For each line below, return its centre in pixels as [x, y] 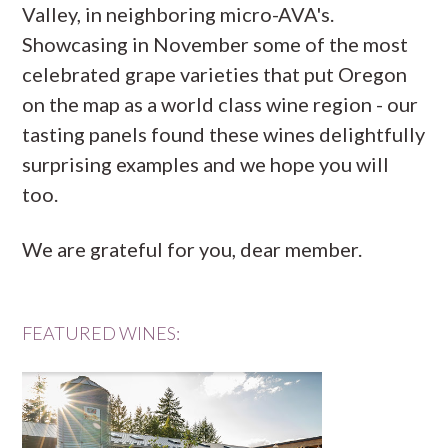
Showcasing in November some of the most [215, 44]
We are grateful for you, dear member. [192, 249]
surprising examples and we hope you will [206, 164]
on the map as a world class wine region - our [220, 104]
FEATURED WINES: [101, 333]
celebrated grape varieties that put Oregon [215, 74]
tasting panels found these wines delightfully [224, 134]
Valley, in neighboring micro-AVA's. [178, 14]
